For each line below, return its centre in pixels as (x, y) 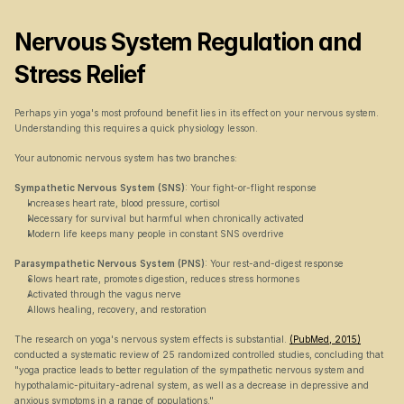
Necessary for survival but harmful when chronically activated (165, 218)
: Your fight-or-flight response (251, 188)
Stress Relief (80, 74)
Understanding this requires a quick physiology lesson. (136, 128)
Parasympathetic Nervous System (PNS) (110, 263)
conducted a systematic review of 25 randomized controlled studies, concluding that (199, 354)
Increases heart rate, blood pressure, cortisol (124, 203)
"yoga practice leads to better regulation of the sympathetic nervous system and (189, 370)
